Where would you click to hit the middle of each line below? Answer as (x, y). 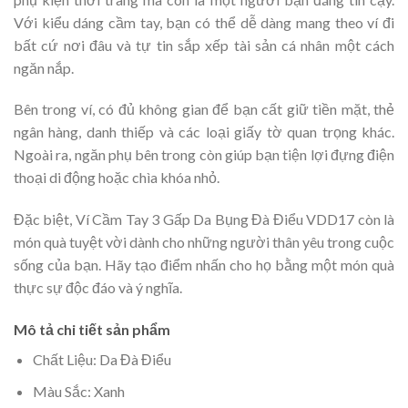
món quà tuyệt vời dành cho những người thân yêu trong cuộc (204, 242)
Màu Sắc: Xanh (78, 391)
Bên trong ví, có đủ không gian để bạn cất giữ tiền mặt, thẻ (204, 109)
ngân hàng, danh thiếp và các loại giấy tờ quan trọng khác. (204, 132)
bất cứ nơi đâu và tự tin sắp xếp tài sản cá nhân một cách (204, 45)
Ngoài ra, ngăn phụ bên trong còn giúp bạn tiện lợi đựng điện (204, 155)
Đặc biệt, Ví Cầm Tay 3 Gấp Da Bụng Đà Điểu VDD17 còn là (204, 219)
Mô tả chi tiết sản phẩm (92, 330)
